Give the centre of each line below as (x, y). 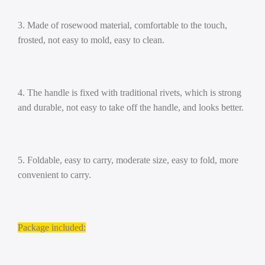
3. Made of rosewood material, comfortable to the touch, (122, 25)
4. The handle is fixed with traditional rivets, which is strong (130, 93)
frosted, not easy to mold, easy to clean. (91, 40)
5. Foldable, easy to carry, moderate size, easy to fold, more (128, 160)
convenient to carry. (54, 175)
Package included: (52, 227)
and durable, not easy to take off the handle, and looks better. (131, 107)
